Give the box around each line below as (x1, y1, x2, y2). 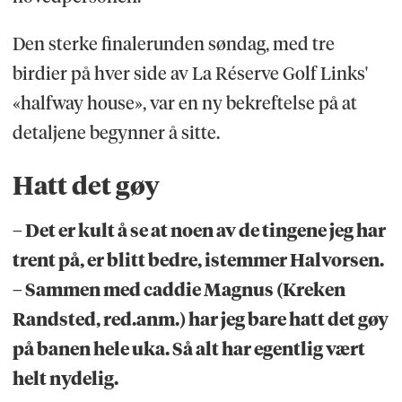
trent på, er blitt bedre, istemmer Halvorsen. (12, 249, 384, 272)
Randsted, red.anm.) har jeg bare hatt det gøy (12, 309, 389, 331)
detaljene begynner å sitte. (12, 122, 220, 144)
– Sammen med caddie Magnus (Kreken (12, 279, 345, 301)
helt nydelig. (12, 368, 118, 390)
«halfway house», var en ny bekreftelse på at (12, 92, 357, 115)
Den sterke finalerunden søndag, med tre (12, 33, 335, 56)
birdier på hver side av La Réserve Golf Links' (12, 63, 368, 85)
